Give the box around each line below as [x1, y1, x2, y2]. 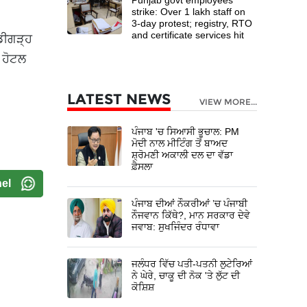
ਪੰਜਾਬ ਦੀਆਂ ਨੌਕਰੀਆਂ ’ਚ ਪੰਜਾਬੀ [132, 197, 248, 209]
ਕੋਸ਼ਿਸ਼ [132, 281, 155, 293]
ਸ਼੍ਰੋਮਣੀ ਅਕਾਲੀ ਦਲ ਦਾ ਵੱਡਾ [132, 149, 234, 160]
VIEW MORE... [199, 96, 257, 107]
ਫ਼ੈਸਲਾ [132, 160, 153, 172]
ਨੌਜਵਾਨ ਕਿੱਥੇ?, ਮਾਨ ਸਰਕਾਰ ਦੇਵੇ [132, 209, 251, 221]
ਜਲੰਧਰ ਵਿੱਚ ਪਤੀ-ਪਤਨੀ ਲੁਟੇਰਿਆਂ [132, 258, 253, 269]
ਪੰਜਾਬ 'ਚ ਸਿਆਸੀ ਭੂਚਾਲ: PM [132, 125, 240, 137]
